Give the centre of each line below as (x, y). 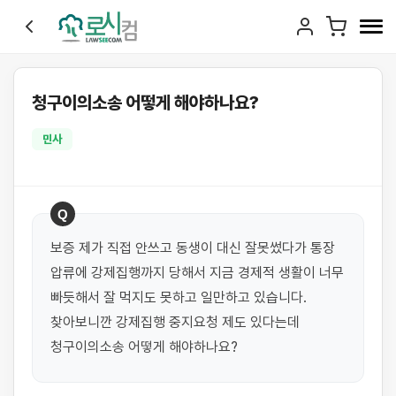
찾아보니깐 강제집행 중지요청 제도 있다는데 (175, 322)
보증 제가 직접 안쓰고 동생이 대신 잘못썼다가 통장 (193, 248)
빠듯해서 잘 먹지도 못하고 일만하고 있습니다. (179, 297)
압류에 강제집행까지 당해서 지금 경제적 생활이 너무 (197, 273)
